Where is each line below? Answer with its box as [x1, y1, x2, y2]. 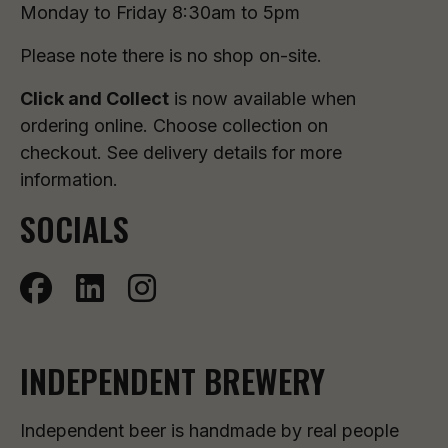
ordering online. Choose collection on [20, 115, 328, 136]
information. [20, 169, 118, 190]
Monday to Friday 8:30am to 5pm [20, 2, 300, 23]
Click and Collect [20, 88, 169, 109]
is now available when [169, 88, 356, 109]
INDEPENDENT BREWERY [20, 357, 325, 404]
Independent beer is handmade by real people [20, 420, 399, 441]
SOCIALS [20, 205, 129, 252]
